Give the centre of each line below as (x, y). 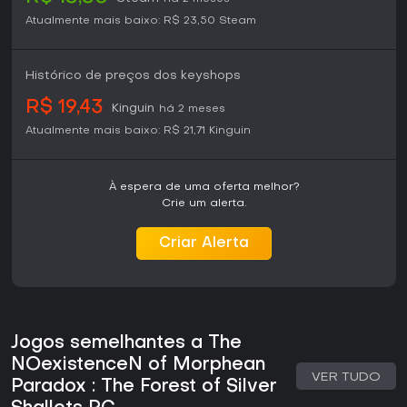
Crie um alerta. (204, 204)
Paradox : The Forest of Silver (144, 387)
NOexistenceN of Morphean (138, 366)
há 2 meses (192, 109)
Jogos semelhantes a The (126, 344)
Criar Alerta (204, 244)
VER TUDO (346, 378)
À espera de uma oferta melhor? (204, 188)
